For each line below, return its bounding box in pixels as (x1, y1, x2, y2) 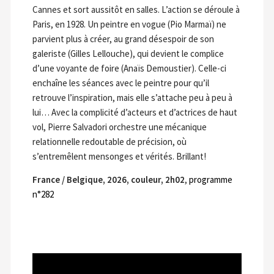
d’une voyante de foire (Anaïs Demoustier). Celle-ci (32, 62, 226, 75)
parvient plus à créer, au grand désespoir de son (32, 33, 214, 45)
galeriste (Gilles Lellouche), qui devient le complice (32, 48, 224, 60)
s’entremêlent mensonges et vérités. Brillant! (32, 150, 206, 163)
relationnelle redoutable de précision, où (32, 136, 187, 148)
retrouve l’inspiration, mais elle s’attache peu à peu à (32, 92, 232, 104)
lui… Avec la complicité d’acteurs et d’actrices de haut (32, 106, 237, 119)
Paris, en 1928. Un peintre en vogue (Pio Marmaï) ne (32, 18, 226, 31)
